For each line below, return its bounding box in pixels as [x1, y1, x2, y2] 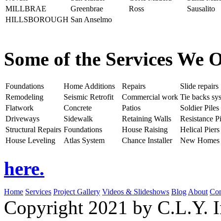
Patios [122, 103, 141, 112]
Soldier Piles [180, 103, 219, 112]
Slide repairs [180, 81, 219, 90]
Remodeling [5, 92, 43, 101]
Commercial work [122, 92, 178, 101]
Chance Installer [122, 136, 172, 145]
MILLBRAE [5, 4, 46, 13]
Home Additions [64, 81, 115, 90]
